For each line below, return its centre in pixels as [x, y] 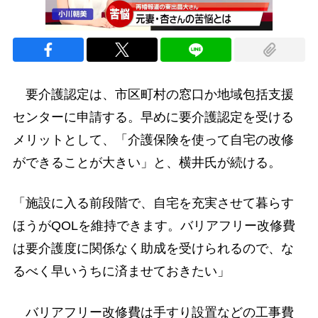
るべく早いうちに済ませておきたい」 [121, 272]
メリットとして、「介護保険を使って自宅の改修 [153, 140]
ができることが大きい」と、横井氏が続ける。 [147, 163]
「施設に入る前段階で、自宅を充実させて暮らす [153, 203]
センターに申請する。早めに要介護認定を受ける [153, 117]
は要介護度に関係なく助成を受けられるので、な [153, 249]
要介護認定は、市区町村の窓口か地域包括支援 [153, 95]
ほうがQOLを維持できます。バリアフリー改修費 [154, 226]
